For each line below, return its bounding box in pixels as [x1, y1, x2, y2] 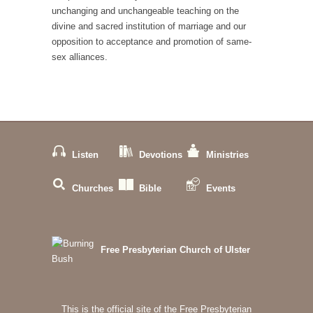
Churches [72, 183, 113, 194]
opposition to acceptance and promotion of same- [52, 36, 252, 48]
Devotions [139, 150, 182, 161]
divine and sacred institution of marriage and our [52, 21, 246, 32]
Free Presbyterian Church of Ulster [101, 245, 250, 256]
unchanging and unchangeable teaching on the [52, 6, 239, 17]
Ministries [206, 150, 249, 161]
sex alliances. [52, 52, 108, 63]
